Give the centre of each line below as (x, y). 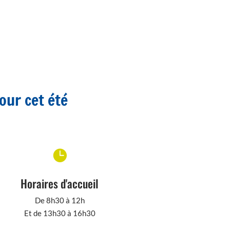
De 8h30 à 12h (60, 200)
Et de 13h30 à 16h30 (60, 213)
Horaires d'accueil (60, 183)
